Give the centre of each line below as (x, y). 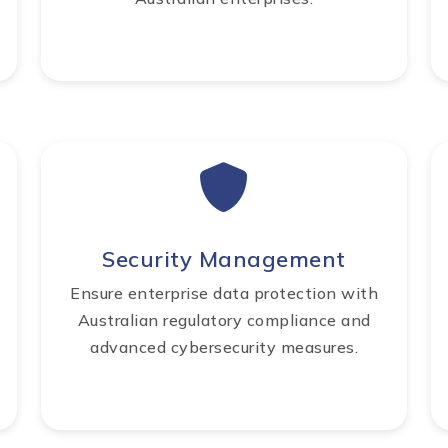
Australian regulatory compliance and (224, 320)
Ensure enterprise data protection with (224, 293)
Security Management (224, 259)
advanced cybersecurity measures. (224, 347)
